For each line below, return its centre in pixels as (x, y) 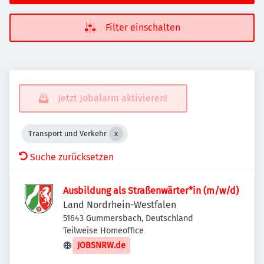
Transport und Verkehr (67, 133)
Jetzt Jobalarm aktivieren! (113, 98)
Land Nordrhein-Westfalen (120, 205)
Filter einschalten (143, 27)
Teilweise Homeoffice (103, 231)
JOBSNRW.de (101, 245)
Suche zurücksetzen (72, 157)
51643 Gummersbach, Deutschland (128, 218)
